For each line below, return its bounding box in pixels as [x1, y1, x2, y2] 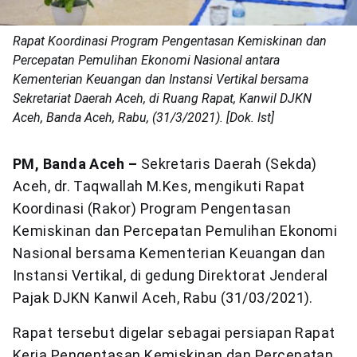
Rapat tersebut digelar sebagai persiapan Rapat [13, 324, 335, 341]
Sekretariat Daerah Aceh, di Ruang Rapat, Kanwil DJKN [13, 91, 312, 106]
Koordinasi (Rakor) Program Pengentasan [13, 200, 292, 217]
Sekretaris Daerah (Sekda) [140, 155, 317, 172]
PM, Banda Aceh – [13, 155, 141, 172]
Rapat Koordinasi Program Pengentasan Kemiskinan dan [13, 33, 327, 49]
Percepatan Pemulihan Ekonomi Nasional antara [13, 53, 280, 68]
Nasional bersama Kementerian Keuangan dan [13, 245, 326, 261]
